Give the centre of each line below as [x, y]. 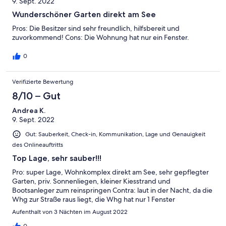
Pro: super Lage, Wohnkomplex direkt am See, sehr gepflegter [110, 172]
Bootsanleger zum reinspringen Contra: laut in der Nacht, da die [112, 190]
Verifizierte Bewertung [43, 81]
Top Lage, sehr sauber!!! [57, 158]
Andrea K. [29, 110]
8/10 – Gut [36, 96]
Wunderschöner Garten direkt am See [84, 14]
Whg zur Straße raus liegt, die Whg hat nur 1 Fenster [94, 199]
